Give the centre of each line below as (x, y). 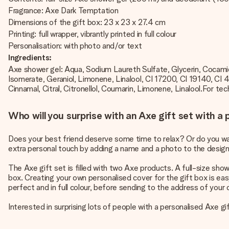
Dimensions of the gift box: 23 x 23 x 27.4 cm (87, 22)
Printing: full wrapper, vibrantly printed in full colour (93, 34)
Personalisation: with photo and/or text (75, 46)
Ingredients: (30, 58)
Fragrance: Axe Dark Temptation (64, 10)
